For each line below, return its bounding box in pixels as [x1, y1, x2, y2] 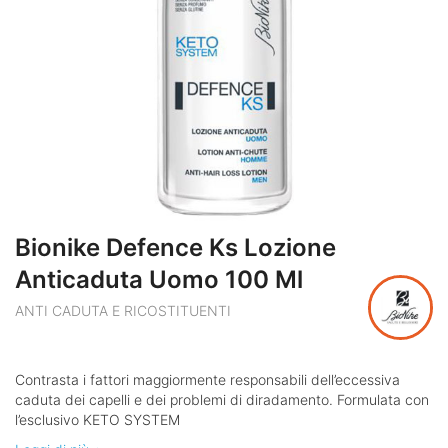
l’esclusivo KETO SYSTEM [15, 411, 180, 429]
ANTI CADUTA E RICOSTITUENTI [15, 302, 231, 320]
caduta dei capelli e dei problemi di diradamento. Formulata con [15, 391, 429, 409]
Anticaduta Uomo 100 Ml [15, 265, 303, 295]
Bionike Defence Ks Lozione [15, 233, 336, 263]
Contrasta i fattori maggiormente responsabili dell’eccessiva [15, 371, 400, 389]
